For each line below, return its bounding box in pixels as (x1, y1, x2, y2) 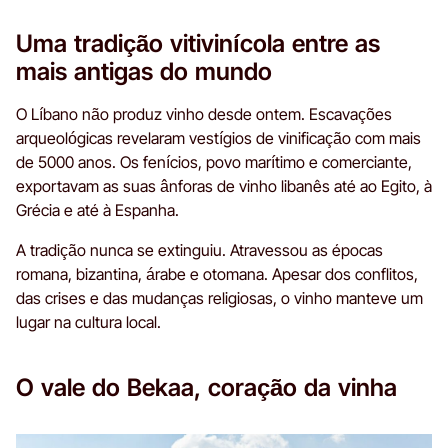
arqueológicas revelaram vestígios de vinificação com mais (16, 128, 421, 148)
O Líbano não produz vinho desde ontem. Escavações (16, 104, 392, 124)
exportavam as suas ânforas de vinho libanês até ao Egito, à (16, 176, 432, 196)
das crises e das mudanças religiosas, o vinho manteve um (16, 288, 423, 308)
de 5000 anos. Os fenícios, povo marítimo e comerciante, (16, 152, 412, 172)
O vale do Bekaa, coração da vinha (16, 373, 397, 402)
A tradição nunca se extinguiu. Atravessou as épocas (16, 240, 383, 260)
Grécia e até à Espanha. (16, 200, 179, 220)
